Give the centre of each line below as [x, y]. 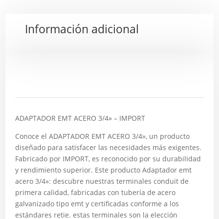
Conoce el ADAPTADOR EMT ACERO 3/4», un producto [103, 136]
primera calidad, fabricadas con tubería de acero [96, 192]
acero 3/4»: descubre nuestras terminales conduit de [102, 181]
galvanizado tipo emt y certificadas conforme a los [97, 204]
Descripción [39, 88]
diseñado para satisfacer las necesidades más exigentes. [109, 147]
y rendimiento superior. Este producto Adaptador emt [104, 170]
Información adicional [82, 29]
